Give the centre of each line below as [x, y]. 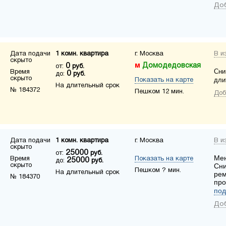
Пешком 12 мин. [159, 92]
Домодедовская [172, 66]
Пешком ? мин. [158, 171]
